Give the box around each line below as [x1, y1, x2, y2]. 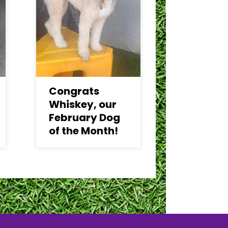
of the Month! [49, 124, 118, 138]
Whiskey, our [49, 97, 117, 111]
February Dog [49, 110, 120, 125]
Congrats [49, 84, 99, 98]
